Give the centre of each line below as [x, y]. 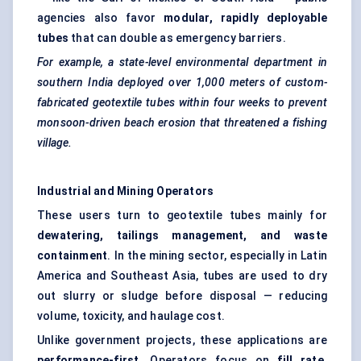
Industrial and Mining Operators [126, 191]
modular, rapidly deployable [245, 18]
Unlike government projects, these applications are [182, 340]
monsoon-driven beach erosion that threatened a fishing [182, 123]
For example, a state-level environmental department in [182, 62]
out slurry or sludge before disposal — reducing [182, 296]
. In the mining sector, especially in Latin [217, 256]
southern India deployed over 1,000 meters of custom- [182, 83]
